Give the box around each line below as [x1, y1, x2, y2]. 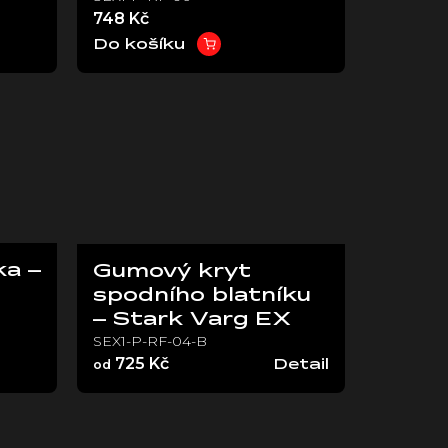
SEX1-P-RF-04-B [93, 332, 208, 351]
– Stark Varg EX [93, 311, 292, 330]
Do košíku [93, 37, 186, 52]
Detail [272, 358, 329, 373]
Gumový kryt [93, 263, 252, 282]
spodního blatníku [93, 287, 312, 306]
